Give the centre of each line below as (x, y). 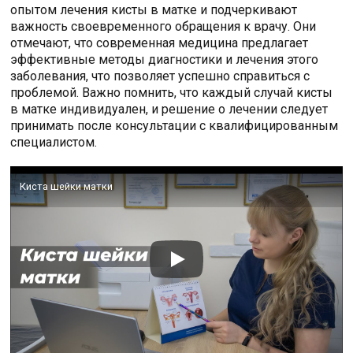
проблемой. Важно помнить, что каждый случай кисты (172, 92)
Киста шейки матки (67, 186)
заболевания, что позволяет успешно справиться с (160, 76)
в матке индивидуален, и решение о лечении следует (169, 109)
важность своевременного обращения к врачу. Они (163, 26)
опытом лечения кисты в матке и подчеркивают (154, 9)
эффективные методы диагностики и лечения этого (165, 59)
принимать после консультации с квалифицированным (175, 125)
